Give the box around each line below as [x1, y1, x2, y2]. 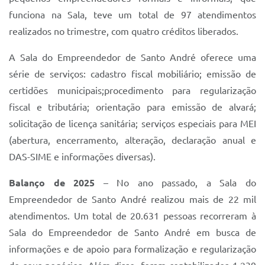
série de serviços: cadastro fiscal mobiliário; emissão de [9, 69, 256, 79]
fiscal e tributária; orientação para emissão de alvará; [9, 102, 256, 112]
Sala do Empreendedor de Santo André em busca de [9, 227, 256, 238]
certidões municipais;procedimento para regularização [9, 85, 256, 96]
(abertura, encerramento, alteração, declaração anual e [9, 135, 256, 146]
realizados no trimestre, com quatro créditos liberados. [9, 26, 238, 37]
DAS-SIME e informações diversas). [9, 151, 156, 162]
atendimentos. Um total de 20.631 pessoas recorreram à [9, 211, 256, 221]
